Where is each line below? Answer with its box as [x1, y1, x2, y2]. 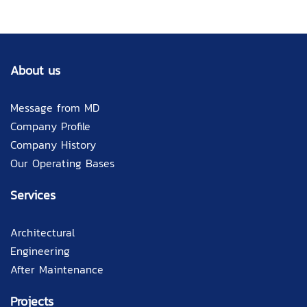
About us [10, 61, 60, 80]
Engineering [10, 243, 70, 260]
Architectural [10, 224, 75, 241]
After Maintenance [10, 261, 103, 278]
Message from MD [10, 99, 99, 116]
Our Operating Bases [10, 155, 114, 172]
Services [10, 186, 56, 205]
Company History [10, 136, 96, 153]
